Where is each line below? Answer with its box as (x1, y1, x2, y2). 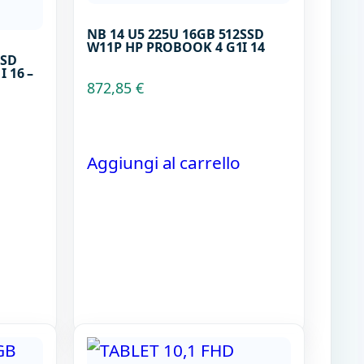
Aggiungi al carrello (87, 150, 240, 174)
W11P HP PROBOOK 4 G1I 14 (87, 38, 266, 57)
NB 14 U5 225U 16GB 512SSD (87, 25, 264, 44)
